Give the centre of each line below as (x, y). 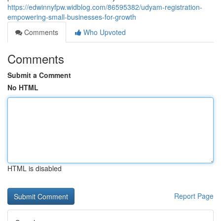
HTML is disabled (35, 168)
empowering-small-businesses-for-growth (72, 17)
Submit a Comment (39, 75)
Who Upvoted (104, 32)
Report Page (194, 196)
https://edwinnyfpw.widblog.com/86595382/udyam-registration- (105, 7)
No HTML (23, 87)
